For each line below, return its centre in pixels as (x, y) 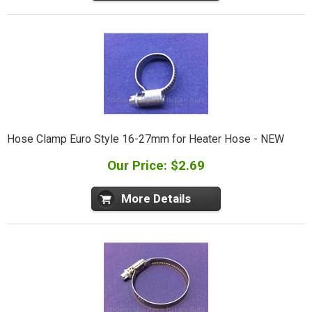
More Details (156, 199)
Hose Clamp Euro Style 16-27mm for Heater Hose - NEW (145, 139)
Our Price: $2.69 (156, 166)
